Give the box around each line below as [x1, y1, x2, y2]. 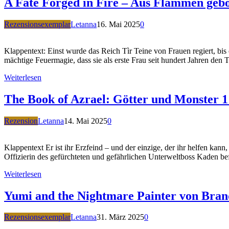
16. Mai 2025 [97, 19, 140, 29]
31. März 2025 [97, 213, 144, 222]
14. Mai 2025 [64, 116, 107, 125]
